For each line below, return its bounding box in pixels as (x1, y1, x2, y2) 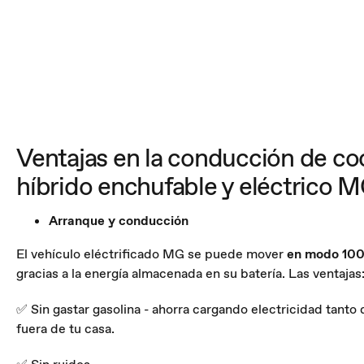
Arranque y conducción (49, 212, 188, 230)
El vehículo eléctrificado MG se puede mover (16, 245, 287, 263)
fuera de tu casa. (16, 320, 115, 338)
